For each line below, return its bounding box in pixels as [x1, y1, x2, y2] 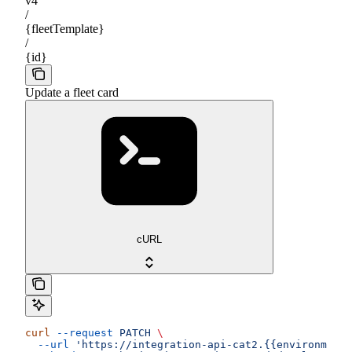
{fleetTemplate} [25, 22, 104, 36]
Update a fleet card [25, 86, 119, 100]
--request [50, 326, 113, 339]
